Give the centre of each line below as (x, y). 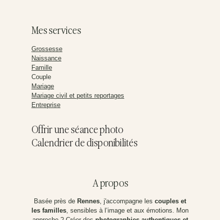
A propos (110, 184)
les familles (49, 211)
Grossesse (47, 49)
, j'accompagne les (127, 201)
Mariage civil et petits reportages (78, 95)
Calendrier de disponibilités (84, 143)
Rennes (88, 201)
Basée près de (55, 201)
